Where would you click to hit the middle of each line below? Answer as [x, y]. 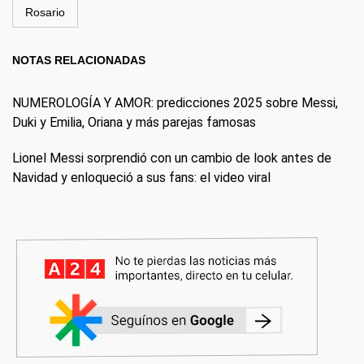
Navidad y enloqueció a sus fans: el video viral [141, 178]
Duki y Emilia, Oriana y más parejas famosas [134, 122]
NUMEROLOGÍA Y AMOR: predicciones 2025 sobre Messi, [175, 103]
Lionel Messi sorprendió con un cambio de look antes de [172, 158]
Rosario [45, 12]
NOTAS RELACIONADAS [79, 60]
